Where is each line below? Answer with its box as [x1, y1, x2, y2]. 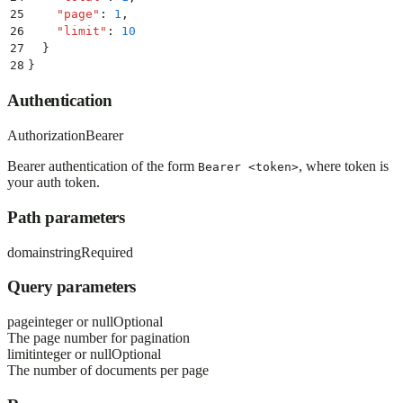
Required [81, 244, 133, 260]
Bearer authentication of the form [7, 158, 198, 175]
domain [7, 244, 49, 260]
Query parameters [7, 277, 137, 297]
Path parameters [7, 207, 125, 227]
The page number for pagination [7, 330, 190, 346]
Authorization [7, 128, 85, 144]
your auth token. [7, 175, 100, 191]
